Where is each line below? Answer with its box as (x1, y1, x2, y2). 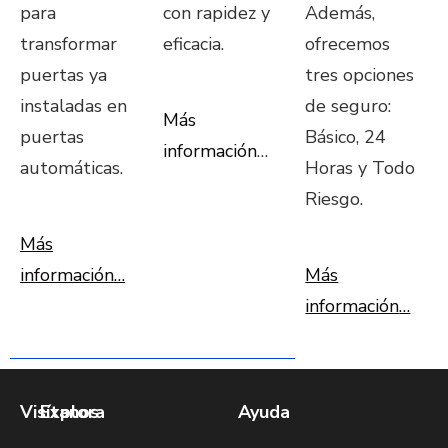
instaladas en (20, 94, 127, 119)
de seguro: (305, 94, 392, 119)
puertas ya (20, 63, 107, 88)
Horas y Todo (305, 156, 416, 181)
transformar (20, 32, 117, 57)
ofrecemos (305, 32, 391, 57)
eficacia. (162, 32, 224, 57)
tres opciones (305, 63, 415, 88)
